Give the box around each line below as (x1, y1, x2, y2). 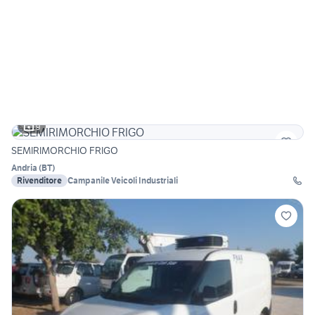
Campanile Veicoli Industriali (67, 175, 178, 186)
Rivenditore (17, 175, 62, 186)
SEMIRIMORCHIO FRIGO (11, 144, 118, 157)
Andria (11, 162, 37, 174)
